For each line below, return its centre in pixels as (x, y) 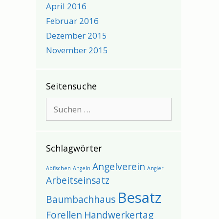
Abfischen (58, 168)
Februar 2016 (72, 21)
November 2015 (77, 50)
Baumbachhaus (80, 199)
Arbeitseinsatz (77, 180)
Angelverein (119, 167)
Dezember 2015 (76, 35)
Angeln (81, 168)
